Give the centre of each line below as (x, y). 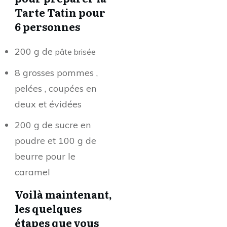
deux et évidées (48, 104)
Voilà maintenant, (63, 194)
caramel (32, 172)
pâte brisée (75, 52)
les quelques (48, 208)
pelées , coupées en (55, 88)
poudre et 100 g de (55, 141)
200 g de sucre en (53, 125)
